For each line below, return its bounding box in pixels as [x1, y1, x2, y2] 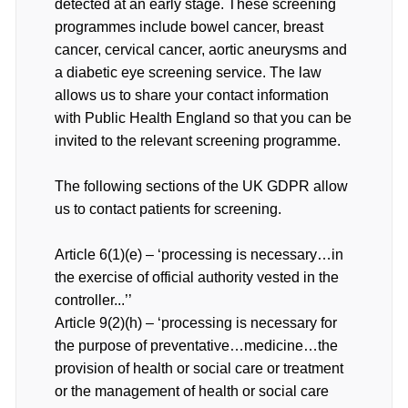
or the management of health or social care [55, 383, 329, 399]
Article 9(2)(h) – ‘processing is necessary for [55, 315, 337, 331]
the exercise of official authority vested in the [55, 270, 339, 285]
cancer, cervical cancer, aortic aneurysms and [55, 42, 347, 57]
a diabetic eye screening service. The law [55, 65, 321, 80]
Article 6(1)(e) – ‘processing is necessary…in [55, 247, 343, 262]
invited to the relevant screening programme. [55, 133, 341, 148]
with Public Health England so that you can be [55, 110, 352, 126]
